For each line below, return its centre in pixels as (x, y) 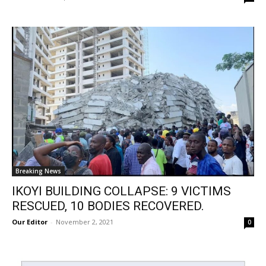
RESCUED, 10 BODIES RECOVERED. (108, 206)
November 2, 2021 (85, 221)
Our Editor (30, 221)
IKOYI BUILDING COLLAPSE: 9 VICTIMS (121, 191)
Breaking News (38, 171)
